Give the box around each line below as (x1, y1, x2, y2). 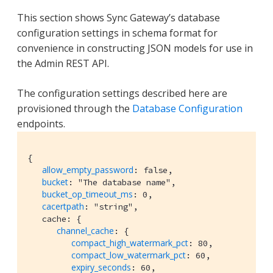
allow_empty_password (42, 164, 133, 176)
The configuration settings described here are (17, 87, 227, 101)
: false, (133, 165, 172, 176)
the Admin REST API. (17, 57, 109, 71)
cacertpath (42, 200, 84, 213)
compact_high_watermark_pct (71, 237, 188, 249)
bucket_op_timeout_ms (42, 188, 133, 200)
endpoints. (17, 117, 65, 131)
